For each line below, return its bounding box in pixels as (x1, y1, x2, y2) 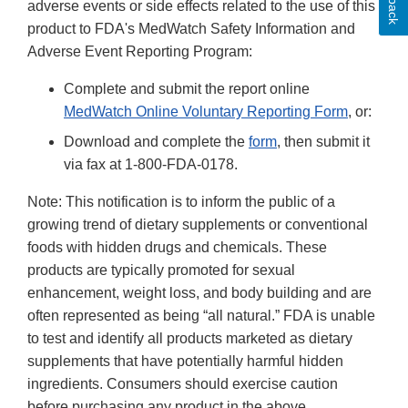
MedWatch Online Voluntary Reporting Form (64, 103, 348, 119)
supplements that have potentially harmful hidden (27, 352, 343, 369)
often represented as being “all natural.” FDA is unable (27, 307, 375, 323)
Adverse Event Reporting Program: (27, 43, 252, 59)
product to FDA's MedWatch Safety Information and (27, 20, 355, 36)
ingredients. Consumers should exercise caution (27, 375, 338, 392)
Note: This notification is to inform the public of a (27, 193, 335, 209)
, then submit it (277, 133, 370, 149)
